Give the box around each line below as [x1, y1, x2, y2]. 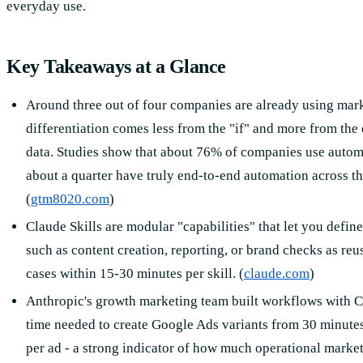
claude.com [243, 265, 310, 281]
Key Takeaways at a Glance [6, 55, 226, 77]
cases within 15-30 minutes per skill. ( [25, 265, 244, 281]
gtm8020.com [30, 190, 109, 207]
